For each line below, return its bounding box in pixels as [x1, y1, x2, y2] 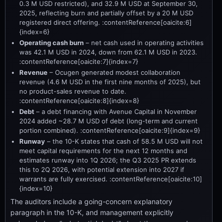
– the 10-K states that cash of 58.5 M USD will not [45, 137, 203, 145]
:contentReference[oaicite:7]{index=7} [19, 57, 138, 65]
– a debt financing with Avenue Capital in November [34, 108, 197, 115]
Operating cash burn [19, 39, 84, 47]
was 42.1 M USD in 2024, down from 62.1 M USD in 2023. [19, 48, 197, 56]
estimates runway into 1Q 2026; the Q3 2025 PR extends [19, 156, 196, 164]
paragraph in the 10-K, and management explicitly [10, 208, 173, 217]
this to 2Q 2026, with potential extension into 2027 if [19, 166, 184, 173]
